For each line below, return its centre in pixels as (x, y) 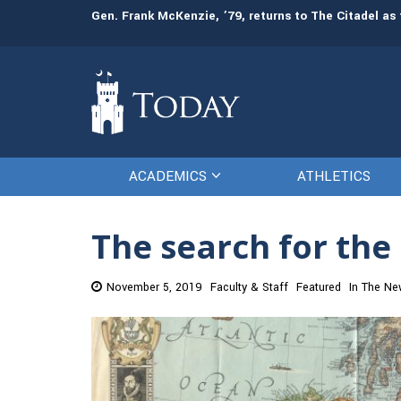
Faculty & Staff (249, 288)
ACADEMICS (168, 177)
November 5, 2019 (154, 288)
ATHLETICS (334, 177)
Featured (319, 288)
